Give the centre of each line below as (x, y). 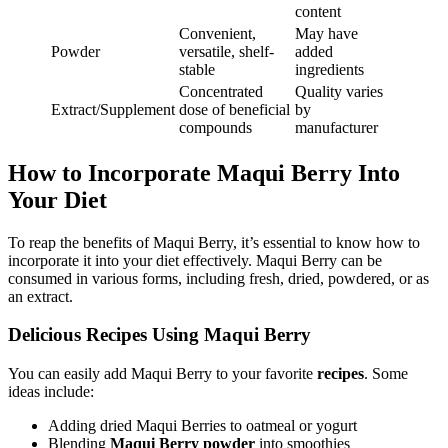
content (318, 11)
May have (326, 33)
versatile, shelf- (226, 51)
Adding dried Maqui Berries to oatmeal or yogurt (202, 425)
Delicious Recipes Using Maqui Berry (159, 335)
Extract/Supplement (113, 109)
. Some (386, 373)
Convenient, (217, 33)
